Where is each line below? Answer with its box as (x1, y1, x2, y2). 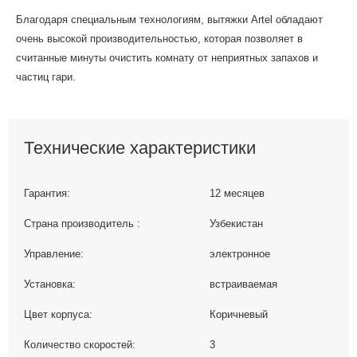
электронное (210, 248, 270, 261)
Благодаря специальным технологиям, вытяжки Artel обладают (16, 14, 323, 25)
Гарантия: (24, 187, 70, 200)
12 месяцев (210, 187, 265, 200)
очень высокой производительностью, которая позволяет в (16, 33, 303, 45)
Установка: (24, 278, 76, 291)
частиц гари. (16, 71, 76, 83)
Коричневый (210, 308, 268, 321)
